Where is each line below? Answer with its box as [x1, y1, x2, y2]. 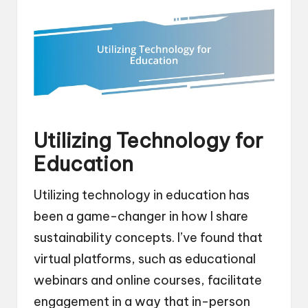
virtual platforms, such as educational [34, 250, 256, 267]
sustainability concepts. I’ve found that [34, 229, 263, 245]
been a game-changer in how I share [34, 208, 248, 224]
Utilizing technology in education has [34, 186, 250, 203]
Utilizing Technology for [34, 127, 263, 153]
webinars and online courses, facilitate [34, 272, 262, 288]
